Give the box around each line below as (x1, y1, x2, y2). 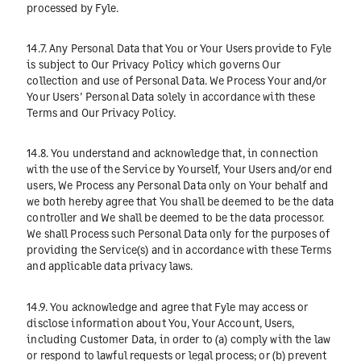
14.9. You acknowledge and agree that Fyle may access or (27, 299, 309, 313)
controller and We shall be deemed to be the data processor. (27, 210, 324, 225)
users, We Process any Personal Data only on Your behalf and (27, 178, 328, 193)
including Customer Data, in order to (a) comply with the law (27, 331, 331, 346)
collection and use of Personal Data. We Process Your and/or (27, 73, 326, 88)
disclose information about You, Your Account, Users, (27, 315, 295, 330)
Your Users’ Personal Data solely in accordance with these (27, 89, 315, 104)
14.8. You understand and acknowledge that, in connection (27, 146, 319, 160)
